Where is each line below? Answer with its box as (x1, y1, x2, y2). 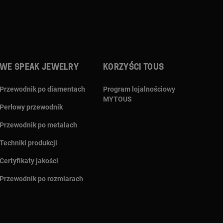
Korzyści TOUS (103, 63, 164, 71)
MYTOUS (103, 95, 132, 103)
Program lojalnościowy (103, 85, 175, 93)
